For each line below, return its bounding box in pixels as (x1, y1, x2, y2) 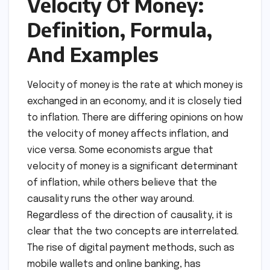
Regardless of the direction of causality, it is (27, 210, 233, 221)
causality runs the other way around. (27, 194, 194, 205)
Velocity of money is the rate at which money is (27, 80, 243, 91)
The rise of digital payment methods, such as (27, 243, 234, 254)
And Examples (27, 42, 159, 66)
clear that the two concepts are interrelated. (27, 227, 239, 237)
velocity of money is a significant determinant (27, 162, 238, 172)
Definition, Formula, (27, 17, 212, 42)
